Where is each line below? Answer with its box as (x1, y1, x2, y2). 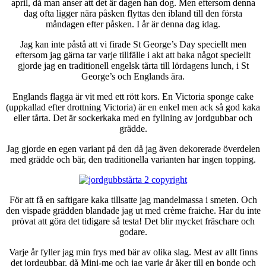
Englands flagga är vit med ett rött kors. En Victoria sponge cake (12, 91, 254, 102)
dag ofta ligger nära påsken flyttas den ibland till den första (24, 8, 242, 19)
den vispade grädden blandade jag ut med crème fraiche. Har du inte (5, 205, 261, 216)
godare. (119, 227, 147, 237)
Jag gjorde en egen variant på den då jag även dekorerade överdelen (6, 144, 260, 154)
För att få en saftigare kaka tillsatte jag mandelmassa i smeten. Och (9, 195, 257, 205)
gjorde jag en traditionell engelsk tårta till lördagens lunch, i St (17, 61, 249, 71)
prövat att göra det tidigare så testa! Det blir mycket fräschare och (11, 216, 255, 227)
